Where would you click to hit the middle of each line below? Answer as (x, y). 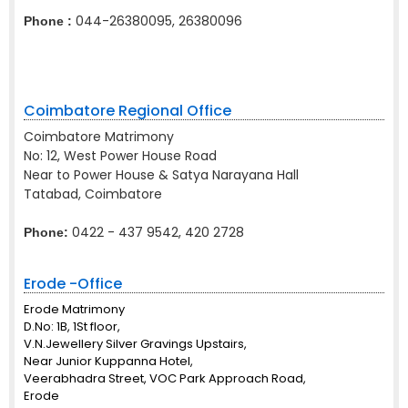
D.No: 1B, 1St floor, (72, 326)
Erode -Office (73, 284)
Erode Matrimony (74, 309)
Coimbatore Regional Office (127, 111)
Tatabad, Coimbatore (93, 194)
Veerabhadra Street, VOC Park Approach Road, (165, 378)
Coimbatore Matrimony (99, 137)
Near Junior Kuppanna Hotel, (108, 361)
